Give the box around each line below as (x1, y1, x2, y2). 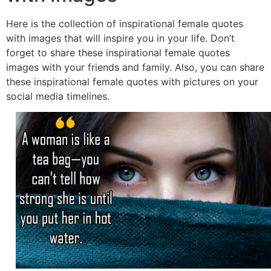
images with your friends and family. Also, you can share (6, 60, 264, 73)
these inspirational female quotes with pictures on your (6, 75, 258, 88)
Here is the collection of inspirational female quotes (6, 17, 243, 30)
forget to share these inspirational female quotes (6, 46, 230, 59)
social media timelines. (6, 90, 109, 102)
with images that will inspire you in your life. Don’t (6, 31, 235, 44)
